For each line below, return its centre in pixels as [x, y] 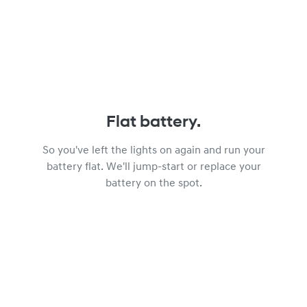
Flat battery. [153, 123]
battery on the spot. [153, 184]
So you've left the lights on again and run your [153, 151]
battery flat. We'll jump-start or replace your [153, 167]
